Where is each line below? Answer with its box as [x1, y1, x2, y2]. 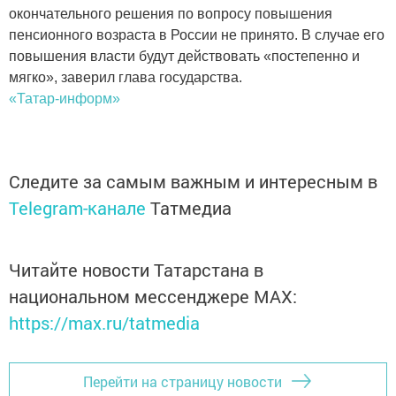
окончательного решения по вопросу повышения [9, 6, 332, 21]
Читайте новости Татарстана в [9, 258, 263, 281]
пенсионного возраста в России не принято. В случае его [9, 27, 385, 42]
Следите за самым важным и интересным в [9, 170, 377, 193]
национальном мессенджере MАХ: [9, 285, 297, 308]
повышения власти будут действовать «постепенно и [9, 49, 360, 64]
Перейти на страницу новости [83, 371, 282, 391]
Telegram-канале [9, 196, 146, 219]
